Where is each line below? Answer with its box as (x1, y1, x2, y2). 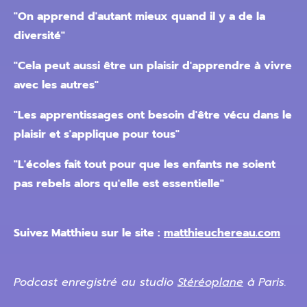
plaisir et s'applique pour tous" (14, 126, 180, 143)
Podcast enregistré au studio (14, 274, 177, 291)
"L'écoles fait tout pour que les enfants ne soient (14, 156, 275, 173)
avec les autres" (14, 77, 99, 93)
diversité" (14, 27, 65, 44)
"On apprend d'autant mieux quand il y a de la (14, 8, 265, 25)
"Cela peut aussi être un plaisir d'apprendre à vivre (14, 58, 292, 74)
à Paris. (243, 274, 286, 291)
